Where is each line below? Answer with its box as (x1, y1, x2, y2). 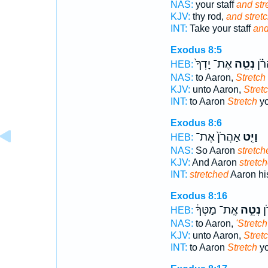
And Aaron (190, 157, 239, 167)
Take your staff (187, 23, 253, 33)
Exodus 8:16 (170, 191, 227, 201)
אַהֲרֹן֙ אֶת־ (195, 130, 240, 144)
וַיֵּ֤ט (240, 130, 258, 144)
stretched (189, 169, 229, 179)
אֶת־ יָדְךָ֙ (195, 57, 232, 71)
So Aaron (193, 145, 237, 156)
